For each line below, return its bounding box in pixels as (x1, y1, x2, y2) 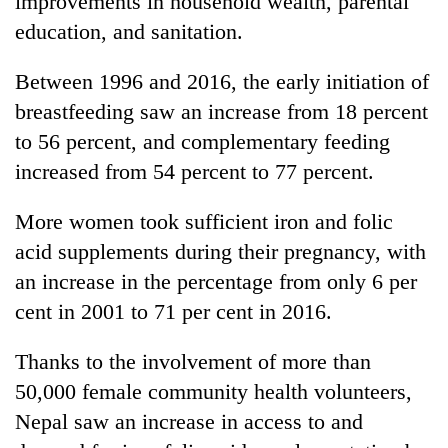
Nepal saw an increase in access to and (15, 408, 363, 434)
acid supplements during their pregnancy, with (15, 238, 426, 264)
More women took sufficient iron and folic (15, 208, 393, 234)
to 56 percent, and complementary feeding (15, 128, 390, 154)
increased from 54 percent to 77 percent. (15, 158, 374, 184)
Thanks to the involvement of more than (15, 348, 371, 374)
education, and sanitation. (15, 18, 243, 44)
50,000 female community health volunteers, (15, 378, 412, 404)
